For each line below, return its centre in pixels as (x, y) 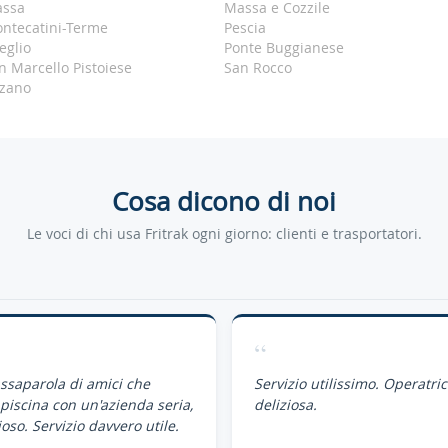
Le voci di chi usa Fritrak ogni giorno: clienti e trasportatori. (224, 233)
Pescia (245, 27)
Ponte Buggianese (284, 47)
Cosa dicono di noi (224, 201)
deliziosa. (285, 404)
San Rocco (258, 67)
